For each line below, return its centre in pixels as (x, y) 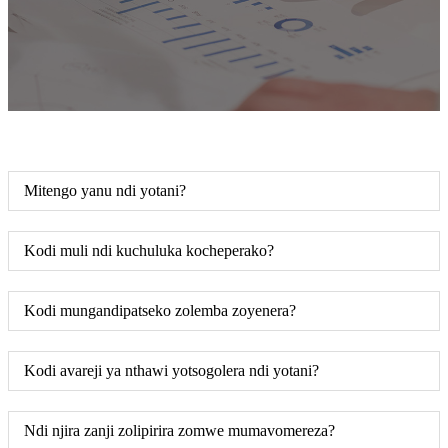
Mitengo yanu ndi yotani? (105, 190)
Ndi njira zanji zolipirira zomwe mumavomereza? (179, 430)
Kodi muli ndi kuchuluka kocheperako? (149, 250)
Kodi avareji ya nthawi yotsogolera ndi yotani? (171, 370)
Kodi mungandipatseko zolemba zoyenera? (160, 310)
